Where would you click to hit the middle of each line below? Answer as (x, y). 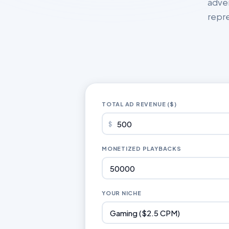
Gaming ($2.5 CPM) (145, 213)
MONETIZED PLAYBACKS (142, 148)
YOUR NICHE (122, 193)
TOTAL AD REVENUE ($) (139, 104)
